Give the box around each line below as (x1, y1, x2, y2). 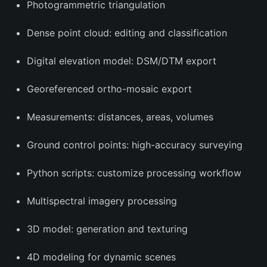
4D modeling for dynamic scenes (27, 251, 176, 263)
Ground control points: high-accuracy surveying (27, 139, 243, 151)
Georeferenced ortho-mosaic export (27, 83, 192, 95)
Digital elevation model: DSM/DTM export (27, 55, 216, 67)
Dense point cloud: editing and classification (27, 27, 227, 39)
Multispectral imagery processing (27, 195, 177, 207)
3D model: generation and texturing (27, 223, 188, 235)
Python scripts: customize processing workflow (27, 167, 241, 179)
